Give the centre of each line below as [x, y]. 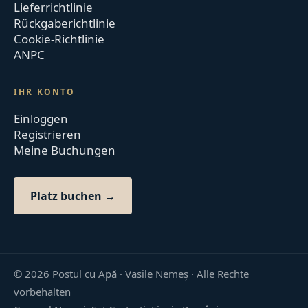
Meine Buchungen [65, 150]
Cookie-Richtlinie [59, 38]
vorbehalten [43, 291]
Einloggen [41, 118]
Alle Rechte [223, 273]
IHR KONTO [45, 91]
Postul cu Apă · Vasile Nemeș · [123, 273]
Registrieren [48, 134]
